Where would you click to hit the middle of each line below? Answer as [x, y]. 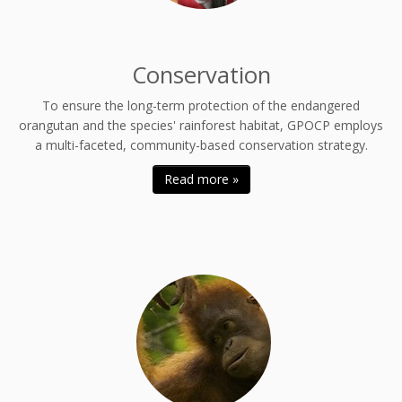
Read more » [201, 179]
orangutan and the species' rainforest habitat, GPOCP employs [201, 125]
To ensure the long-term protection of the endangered [201, 105]
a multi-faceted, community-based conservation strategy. [201, 145]
